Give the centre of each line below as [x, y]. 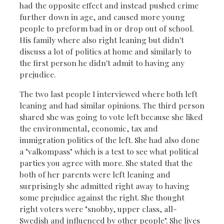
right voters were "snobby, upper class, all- [98, 208]
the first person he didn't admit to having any [102, 62]
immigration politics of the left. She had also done [109, 139]
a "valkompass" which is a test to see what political [109, 151]
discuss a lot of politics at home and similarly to [105, 51]
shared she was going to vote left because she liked [111, 116]
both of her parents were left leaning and [95, 174]
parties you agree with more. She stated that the [106, 162]
